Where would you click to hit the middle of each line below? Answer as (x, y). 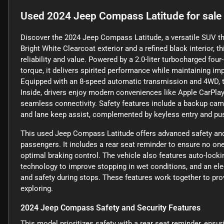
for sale (203, 16)
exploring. (37, 189)
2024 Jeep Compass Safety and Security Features (110, 208)
